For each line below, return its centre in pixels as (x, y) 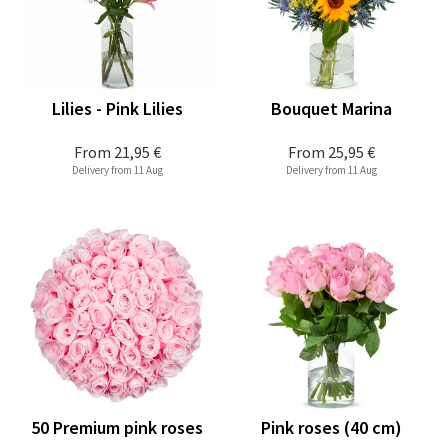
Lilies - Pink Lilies (117, 108)
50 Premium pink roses (117, 427)
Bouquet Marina (331, 108)
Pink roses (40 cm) (331, 427)
